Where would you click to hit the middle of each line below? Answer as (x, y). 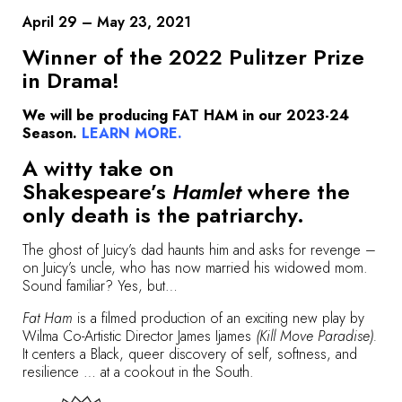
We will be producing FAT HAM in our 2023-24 (186, 115)
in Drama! (71, 80)
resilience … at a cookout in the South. (138, 372)
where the (299, 192)
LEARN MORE (130, 133)
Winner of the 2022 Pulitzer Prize (193, 57)
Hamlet (210, 192)
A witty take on (98, 168)
